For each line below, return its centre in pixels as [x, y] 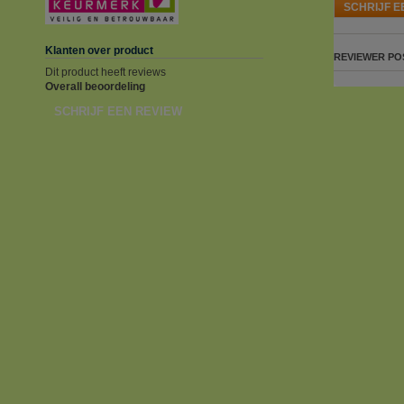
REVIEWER [359, 56]
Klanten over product [99, 50]
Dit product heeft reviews [106, 72]
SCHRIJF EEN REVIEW [118, 111]
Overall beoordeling [95, 87]
